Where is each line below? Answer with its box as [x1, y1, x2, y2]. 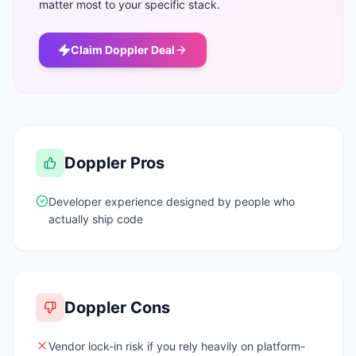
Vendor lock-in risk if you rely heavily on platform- [48, 339, 305, 353]
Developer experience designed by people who [48, 195, 295, 208]
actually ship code [48, 212, 143, 226]
